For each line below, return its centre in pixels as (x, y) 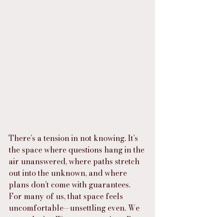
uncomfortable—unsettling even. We (75, 208)
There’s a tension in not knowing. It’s (74, 138)
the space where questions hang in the (77, 150)
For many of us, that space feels (67, 196)
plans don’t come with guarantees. (70, 185)
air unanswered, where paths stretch (75, 161)
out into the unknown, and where (69, 173)
